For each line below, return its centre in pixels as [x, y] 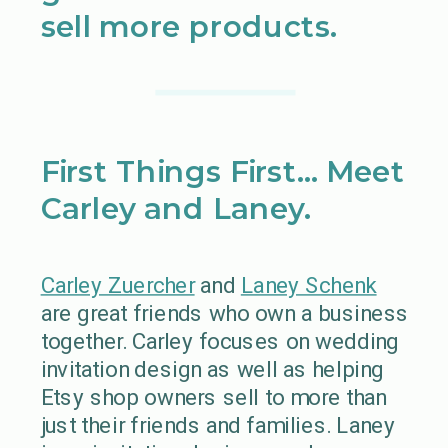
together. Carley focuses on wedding [219, 341]
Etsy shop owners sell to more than [213, 397]
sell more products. [193, 26]
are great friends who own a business [224, 313]
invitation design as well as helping [212, 369]
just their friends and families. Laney [217, 425]
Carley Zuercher [117, 285]
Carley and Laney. [180, 208]
